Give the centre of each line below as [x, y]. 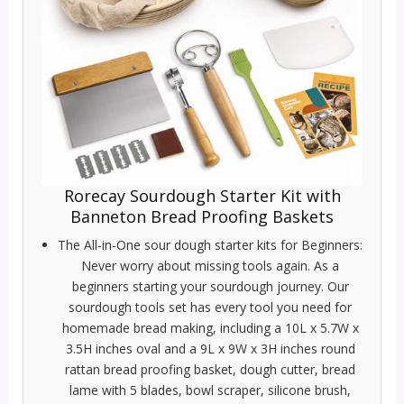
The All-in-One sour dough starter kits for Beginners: [210, 244]
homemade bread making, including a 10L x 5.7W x [210, 327]
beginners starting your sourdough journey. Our [210, 286]
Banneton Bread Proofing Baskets [202, 216]
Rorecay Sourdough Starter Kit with [202, 195]
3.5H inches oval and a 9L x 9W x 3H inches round [210, 348]
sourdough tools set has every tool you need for [210, 307]
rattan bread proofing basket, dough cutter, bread [210, 369]
